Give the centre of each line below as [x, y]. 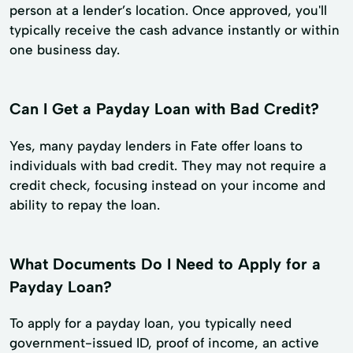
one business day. [65, 49]
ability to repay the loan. [85, 204]
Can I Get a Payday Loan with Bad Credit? [164, 108]
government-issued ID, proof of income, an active [164, 343]
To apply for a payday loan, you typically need [150, 323]
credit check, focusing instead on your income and [167, 185]
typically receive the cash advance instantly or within [175, 30]
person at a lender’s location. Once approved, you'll [168, 10]
